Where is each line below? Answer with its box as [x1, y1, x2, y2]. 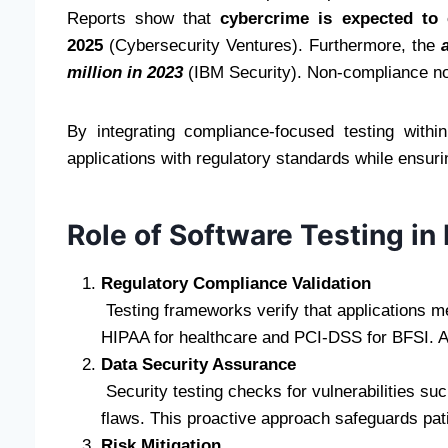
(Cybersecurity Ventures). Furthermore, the [103, 35, 442, 55]
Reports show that [67, 8, 221, 28]
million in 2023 [67, 62, 183, 82]
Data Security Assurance [101, 354, 296, 374]
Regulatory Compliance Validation [101, 273, 371, 293]
